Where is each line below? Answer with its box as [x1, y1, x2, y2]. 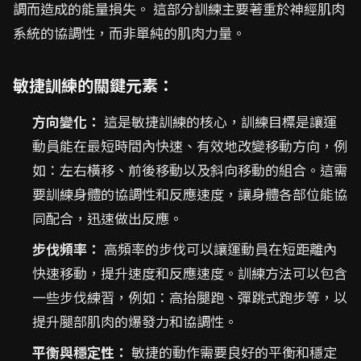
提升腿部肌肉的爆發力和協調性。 [32, 311, 238, 331]
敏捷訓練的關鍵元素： [13, 73, 174, 97]
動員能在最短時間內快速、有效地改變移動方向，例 [32, 135, 347, 156]
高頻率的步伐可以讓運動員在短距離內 [101, 239, 337, 259]
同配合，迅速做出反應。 [32, 208, 183, 228]
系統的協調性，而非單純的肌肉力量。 [13, 23, 246, 43]
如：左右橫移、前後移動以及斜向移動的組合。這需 [32, 160, 347, 180]
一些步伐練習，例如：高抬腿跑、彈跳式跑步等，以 [32, 287, 347, 307]
